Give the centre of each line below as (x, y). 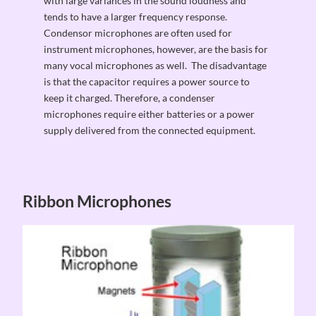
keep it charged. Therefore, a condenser (130, 97)
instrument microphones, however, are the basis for (156, 49)
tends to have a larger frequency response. (137, 16)
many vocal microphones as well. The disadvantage (156, 65)
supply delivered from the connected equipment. (151, 130)
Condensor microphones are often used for (138, 32)
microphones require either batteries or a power (150, 114)
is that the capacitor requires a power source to (147, 81)
